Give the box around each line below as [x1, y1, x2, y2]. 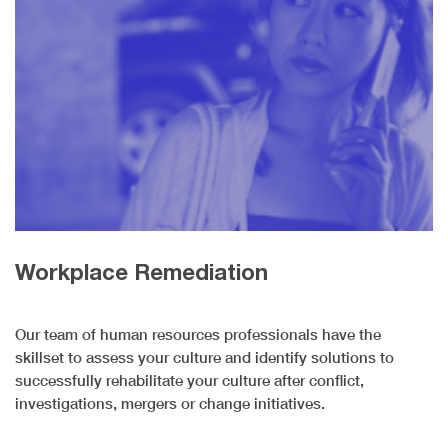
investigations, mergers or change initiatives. [15, 394, 325, 413]
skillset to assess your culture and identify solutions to [15, 348, 394, 367]
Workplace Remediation [15, 259, 268, 286]
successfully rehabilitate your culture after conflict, [15, 371, 364, 390]
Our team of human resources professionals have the [15, 325, 381, 344]
